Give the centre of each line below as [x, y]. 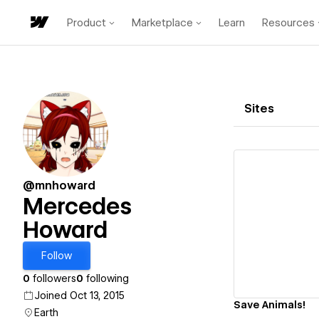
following [106, 278]
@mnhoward [59, 185]
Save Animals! [270, 304]
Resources [288, 22]
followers [53, 278]
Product [87, 22]
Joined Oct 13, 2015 [79, 296]
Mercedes [77, 206]
